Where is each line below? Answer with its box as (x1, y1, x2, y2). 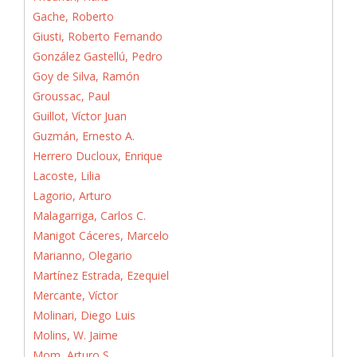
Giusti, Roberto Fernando (33, 28, 163, 44)
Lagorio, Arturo (33, 187, 112, 203)
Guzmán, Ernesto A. (33, 127, 135, 143)
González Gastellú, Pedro (33, 48, 163, 64)
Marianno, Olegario (33, 247, 132, 263)
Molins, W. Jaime (33, 327, 118, 343)
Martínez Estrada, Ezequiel (33, 267, 169, 283)
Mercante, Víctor (33, 287, 118, 303)
